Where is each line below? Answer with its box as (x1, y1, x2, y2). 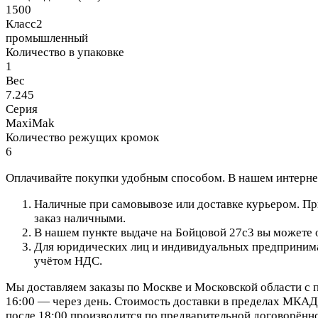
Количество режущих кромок (6, 130, 159, 144)
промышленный (6, 31, 88, 45)
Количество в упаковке (6, 45, 124, 59)
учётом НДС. (34, 253, 102, 268)
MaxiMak (6, 116, 55, 130)
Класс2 (6, 16, 43, 31)
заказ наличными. (34, 211, 128, 225)
